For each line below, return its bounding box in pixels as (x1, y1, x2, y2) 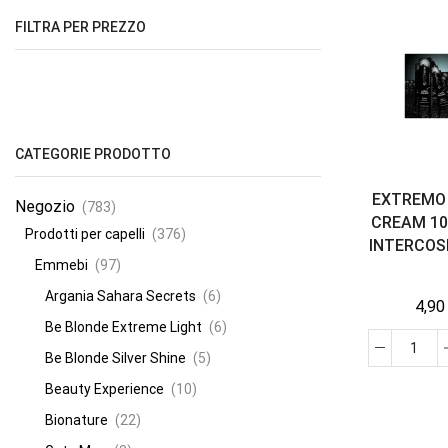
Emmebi (35, 256, 88, 273)
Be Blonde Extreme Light (45, 318, 202, 335)
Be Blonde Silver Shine (45, 349, 186, 366)
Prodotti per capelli (25, 225, 145, 242)
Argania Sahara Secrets (45, 287, 196, 304)
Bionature (45, 411, 108, 428)
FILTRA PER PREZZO (15, 18, 146, 35)
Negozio (15, 197, 75, 217)
